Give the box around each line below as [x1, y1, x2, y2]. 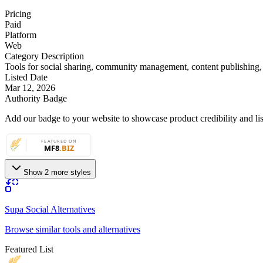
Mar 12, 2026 [5, 83, 55, 93]
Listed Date [5, 72, 48, 83]
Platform [5, 30, 36, 41]
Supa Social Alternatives [5, 204, 95, 215]
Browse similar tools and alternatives [5, 224, 140, 235]
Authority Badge [5, 93, 67, 104]
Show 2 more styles [23, 168, 91, 177]
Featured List [5, 244, 53, 255]
